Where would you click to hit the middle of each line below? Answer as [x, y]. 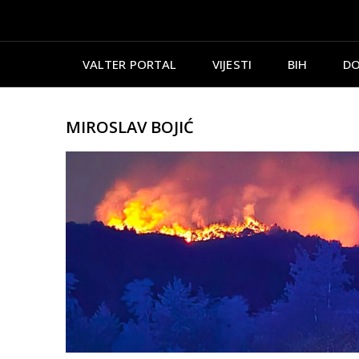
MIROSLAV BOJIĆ [130, 127]
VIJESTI [232, 64]
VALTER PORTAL [129, 64]
